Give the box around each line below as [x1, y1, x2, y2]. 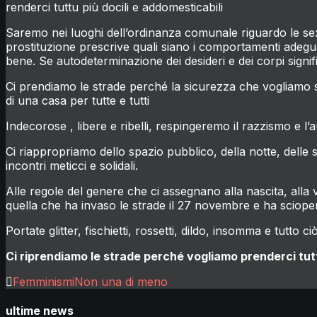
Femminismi [13, 274, 74, 289]
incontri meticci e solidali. [6, 158, 138, 173]
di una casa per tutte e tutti [6, 93, 149, 108]
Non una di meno [74, 274, 168, 289]
